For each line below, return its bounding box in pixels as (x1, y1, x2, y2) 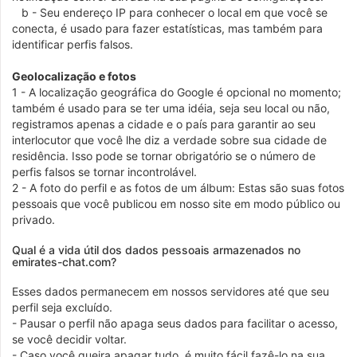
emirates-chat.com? (12, 255, 116, 269)
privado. (12, 213, 55, 226)
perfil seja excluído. (12, 300, 112, 314)
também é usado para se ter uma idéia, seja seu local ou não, (12, 101, 330, 115)
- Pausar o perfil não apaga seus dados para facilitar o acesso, (12, 316, 338, 330)
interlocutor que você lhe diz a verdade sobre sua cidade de (12, 133, 327, 147)
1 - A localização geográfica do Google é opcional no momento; (12, 85, 341, 99)
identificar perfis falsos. (12, 37, 133, 51)
